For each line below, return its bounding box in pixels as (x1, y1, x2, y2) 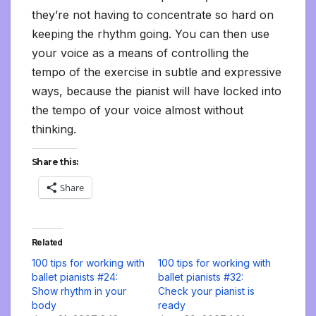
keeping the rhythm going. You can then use (32, 27, 269, 42)
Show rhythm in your (32, 285, 126, 298)
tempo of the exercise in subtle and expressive (32, 65, 281, 80)
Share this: (32, 157, 78, 168)
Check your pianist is (158, 285, 255, 298)
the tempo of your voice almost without (32, 103, 243, 118)
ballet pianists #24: (32, 271, 118, 284)
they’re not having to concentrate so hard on (32, 8, 274, 23)
